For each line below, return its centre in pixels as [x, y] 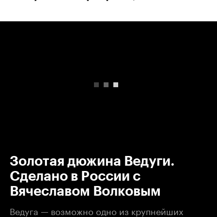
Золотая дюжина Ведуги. [92, 161]
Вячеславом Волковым [85, 191]
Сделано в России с [75, 176]
